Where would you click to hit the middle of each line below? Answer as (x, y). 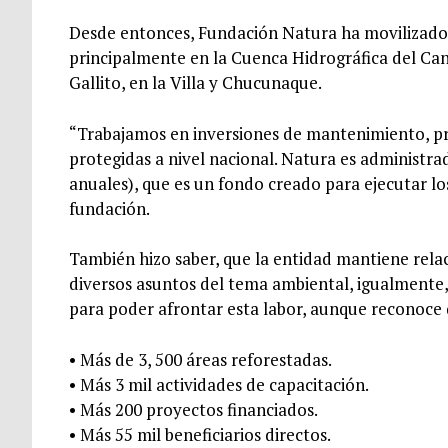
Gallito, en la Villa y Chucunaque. (195, 83)
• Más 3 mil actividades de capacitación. (218, 384)
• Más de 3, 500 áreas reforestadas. (200, 359)
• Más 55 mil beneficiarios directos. (199, 434)
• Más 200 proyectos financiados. (193, 409)
